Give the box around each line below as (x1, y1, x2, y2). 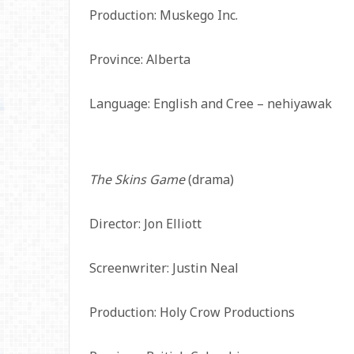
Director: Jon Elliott (89, 215, 201, 232)
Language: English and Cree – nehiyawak (89, 95, 332, 112)
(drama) (185, 171, 234, 188)
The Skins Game (89, 171, 185, 188)
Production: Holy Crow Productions (89, 303, 295, 321)
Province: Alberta (89, 51, 190, 68)
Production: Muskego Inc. (89, 6, 238, 24)
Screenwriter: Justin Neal (89, 259, 239, 277)
